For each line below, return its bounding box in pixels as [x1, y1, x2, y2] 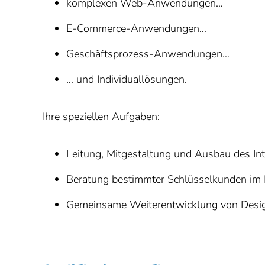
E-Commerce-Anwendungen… [66, 21, 206, 35]
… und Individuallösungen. [66, 72, 187, 86]
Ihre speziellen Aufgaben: [43, 109, 160, 124]
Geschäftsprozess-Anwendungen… [66, 47, 230, 61]
